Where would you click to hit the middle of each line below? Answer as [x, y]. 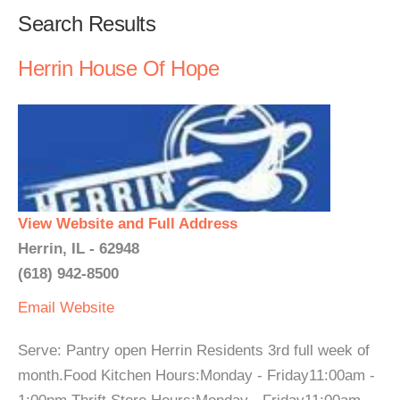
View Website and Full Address [128, 224]
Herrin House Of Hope [118, 68]
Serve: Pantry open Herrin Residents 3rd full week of [194, 350]
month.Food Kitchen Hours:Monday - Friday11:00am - [196, 375]
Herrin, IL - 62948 [79, 249]
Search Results [87, 24]
